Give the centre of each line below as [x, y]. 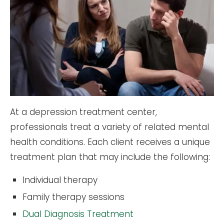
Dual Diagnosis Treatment [78, 214]
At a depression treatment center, [83, 112]
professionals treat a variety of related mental [109, 127]
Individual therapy [60, 180]
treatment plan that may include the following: [110, 157]
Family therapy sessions [73, 197]
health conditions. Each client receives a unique [110, 142]
